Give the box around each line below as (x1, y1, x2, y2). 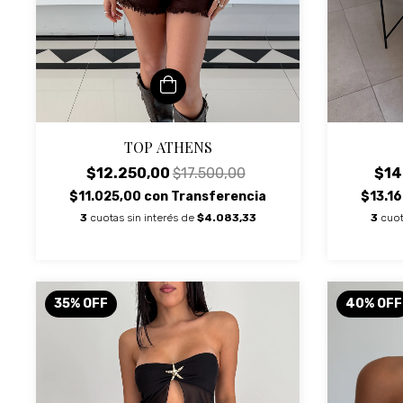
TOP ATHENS (123, 138, 212, 157)
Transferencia (171, 189, 267, 204)
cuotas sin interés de (89, 211, 197, 224)
